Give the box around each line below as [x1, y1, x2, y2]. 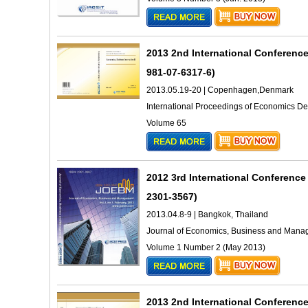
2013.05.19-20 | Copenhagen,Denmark [146, 85, 294, 95]
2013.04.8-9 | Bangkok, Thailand [146, 210, 268, 219]
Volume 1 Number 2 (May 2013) [146, 243, 265, 252]
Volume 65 [146, 118, 186, 128]
